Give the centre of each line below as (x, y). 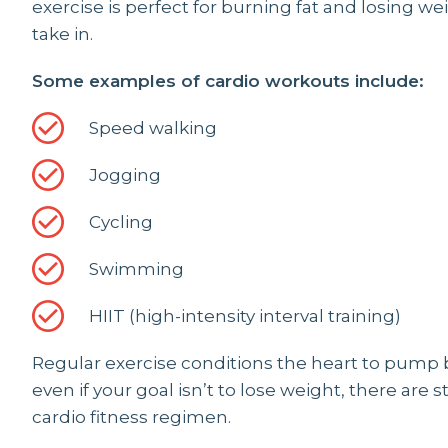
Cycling (121, 222)
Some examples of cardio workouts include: (228, 81)
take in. (62, 34)
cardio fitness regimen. (131, 417)
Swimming (136, 269)
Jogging (125, 175)
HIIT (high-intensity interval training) (245, 316)
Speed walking (153, 128)
